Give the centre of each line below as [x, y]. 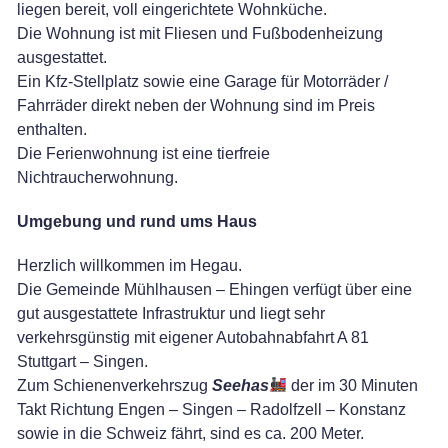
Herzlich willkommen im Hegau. [129, 265]
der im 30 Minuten [353, 385]
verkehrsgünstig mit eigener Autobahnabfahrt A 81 [193, 337]
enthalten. [52, 129]
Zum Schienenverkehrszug [114, 385]
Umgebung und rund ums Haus [137, 221]
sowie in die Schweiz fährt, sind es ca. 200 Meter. [190, 433]
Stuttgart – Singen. [82, 361]
